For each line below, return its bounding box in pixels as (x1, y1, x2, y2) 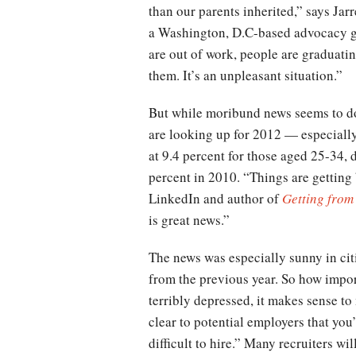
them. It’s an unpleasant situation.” (149, 65, 342, 84)
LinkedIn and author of (149, 188, 282, 207)
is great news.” (149, 210, 230, 229)
